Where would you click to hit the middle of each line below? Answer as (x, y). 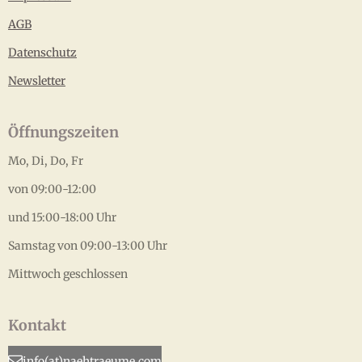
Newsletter (37, 81)
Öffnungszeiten (63, 133)
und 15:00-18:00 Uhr (62, 218)
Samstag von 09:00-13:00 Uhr (88, 246)
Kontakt (37, 326)
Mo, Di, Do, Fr (46, 161)
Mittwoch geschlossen (68, 274)
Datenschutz (42, 53)
